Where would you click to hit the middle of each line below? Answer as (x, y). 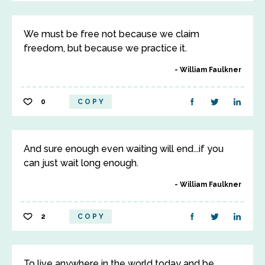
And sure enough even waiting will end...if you (124, 149)
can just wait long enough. (81, 163)
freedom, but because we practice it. (105, 48)
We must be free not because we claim (112, 34)
